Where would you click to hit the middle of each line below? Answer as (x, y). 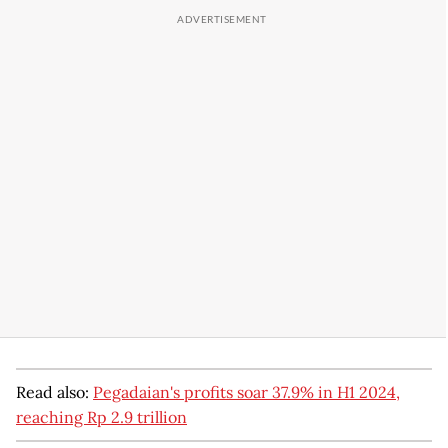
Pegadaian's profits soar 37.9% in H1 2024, (246, 391)
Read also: (54, 391)
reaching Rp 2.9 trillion (101, 416)
